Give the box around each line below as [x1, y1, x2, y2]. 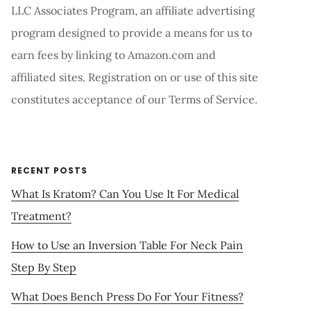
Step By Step [11, 260, 76, 275]
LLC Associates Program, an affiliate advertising [11, 3, 255, 18]
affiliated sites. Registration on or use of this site [11, 70, 258, 85]
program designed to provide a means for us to [11, 26, 252, 40]
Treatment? [11, 209, 72, 224]
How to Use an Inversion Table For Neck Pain [11, 238, 243, 253]
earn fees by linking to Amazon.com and [11, 48, 216, 62]
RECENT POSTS [11, 165, 87, 177]
